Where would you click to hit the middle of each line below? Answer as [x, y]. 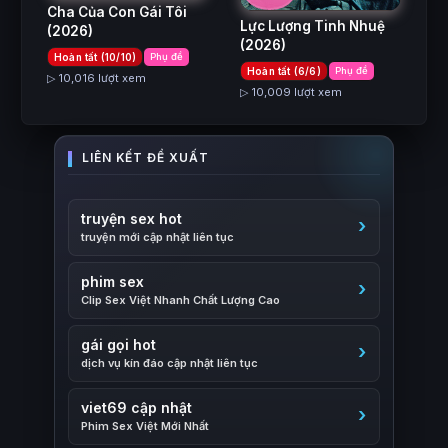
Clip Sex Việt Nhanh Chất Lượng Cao [180, 299]
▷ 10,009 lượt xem [291, 91]
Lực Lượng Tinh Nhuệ [312, 25]
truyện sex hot [131, 218]
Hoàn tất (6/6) [284, 70]
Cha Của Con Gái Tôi [117, 12]
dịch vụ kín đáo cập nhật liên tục [169, 362]
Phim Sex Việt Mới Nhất [145, 425]
